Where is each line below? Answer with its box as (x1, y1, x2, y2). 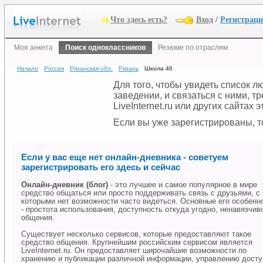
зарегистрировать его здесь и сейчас (21, 162, 180, 173)
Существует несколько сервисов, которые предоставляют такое (21, 230, 251, 239)
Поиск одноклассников (65, 43, 146, 52)
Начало (17, 65, 38, 72)
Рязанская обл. (70, 65, 113, 72)
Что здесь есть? (110, 15, 167, 24)
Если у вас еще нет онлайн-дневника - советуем (21, 152, 228, 163)
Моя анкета (14, 43, 53, 52)
